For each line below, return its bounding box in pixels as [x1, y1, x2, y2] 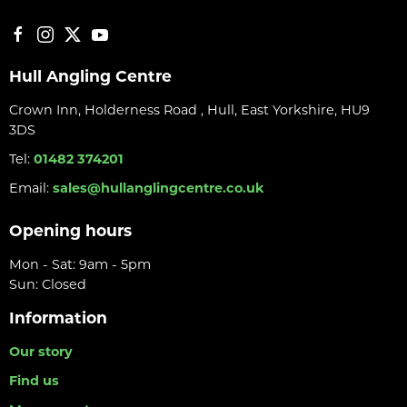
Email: [9, 180, 53, 197]
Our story [9, 343, 73, 361]
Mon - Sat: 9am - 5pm [9, 256, 151, 273]
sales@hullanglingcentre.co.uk [53, 180, 264, 197]
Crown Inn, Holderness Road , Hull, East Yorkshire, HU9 [9, 102, 370, 119]
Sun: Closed [9, 276, 86, 293]
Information [9, 308, 107, 328]
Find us [9, 372, 59, 390]
